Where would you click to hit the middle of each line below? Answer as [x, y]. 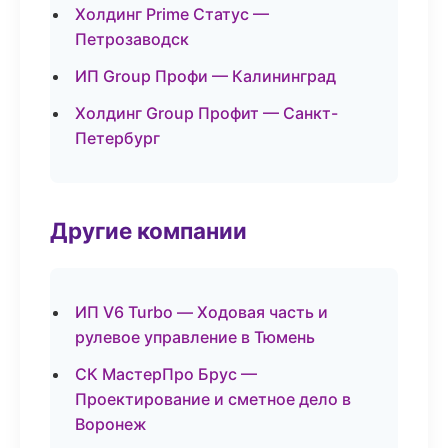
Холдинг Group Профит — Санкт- [206, 113]
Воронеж [111, 424]
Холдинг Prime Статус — [172, 14]
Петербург [117, 138]
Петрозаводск [132, 39]
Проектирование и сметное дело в [213, 399]
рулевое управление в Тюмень [195, 337]
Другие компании [148, 230]
